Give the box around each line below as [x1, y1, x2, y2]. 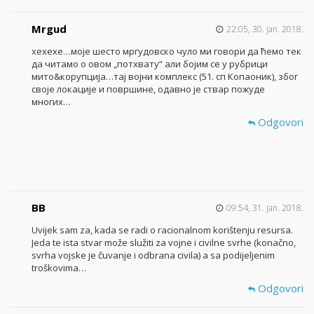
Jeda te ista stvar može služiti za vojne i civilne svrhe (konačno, [32, 235, 296, 249]
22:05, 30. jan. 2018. [226, 22, 303, 35]
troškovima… [32, 261, 86, 274]
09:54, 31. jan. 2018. [226, 201, 303, 214]
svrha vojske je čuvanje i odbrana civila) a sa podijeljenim [32, 248, 275, 261]
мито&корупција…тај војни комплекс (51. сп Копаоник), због [32, 69, 298, 83]
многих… [32, 95, 71, 108]
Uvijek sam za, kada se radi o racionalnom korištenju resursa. [32, 223, 293, 236]
